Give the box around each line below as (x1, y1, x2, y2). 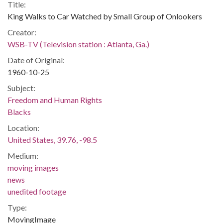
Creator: (7, 27, 36, 37)
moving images (7, 162, 59, 172)
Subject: (7, 83, 35, 93)
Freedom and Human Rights (7, 95, 102, 105)
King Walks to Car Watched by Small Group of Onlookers (7, 11, 202, 21)
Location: (7, 122, 39, 132)
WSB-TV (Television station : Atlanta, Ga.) (7, 39, 149, 49)
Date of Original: (7, 55, 65, 65)
